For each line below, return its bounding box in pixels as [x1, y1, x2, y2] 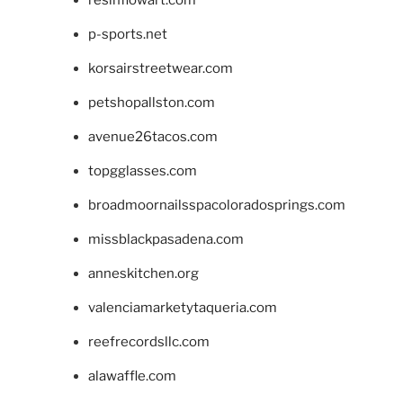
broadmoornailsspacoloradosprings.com [87, 196, 345, 213]
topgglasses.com [87, 162, 197, 179]
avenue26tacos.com [87, 128, 218, 145]
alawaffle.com [87, 367, 176, 384]
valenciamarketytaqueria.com [87, 299, 277, 316]
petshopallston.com [87, 94, 215, 111]
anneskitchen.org [87, 264, 199, 282]
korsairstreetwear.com [87, 59, 233, 76]
